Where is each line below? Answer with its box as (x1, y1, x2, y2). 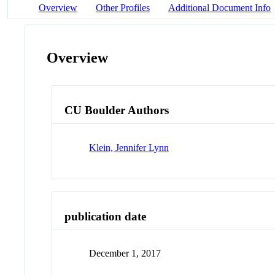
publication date (64, 209, 147, 223)
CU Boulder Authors (64, 104, 169, 117)
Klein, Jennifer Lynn (89, 142, 169, 153)
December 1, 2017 (89, 248, 161, 259)
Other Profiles (96, 2, 150, 13)
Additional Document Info (168, 2, 271, 13)
